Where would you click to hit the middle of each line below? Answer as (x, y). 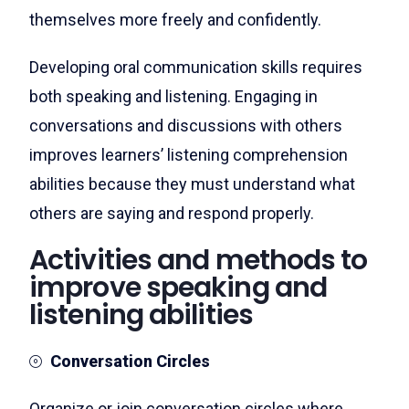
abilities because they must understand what (192, 184)
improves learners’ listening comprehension (189, 155)
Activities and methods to (199, 260)
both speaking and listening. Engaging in (173, 96)
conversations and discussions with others (186, 126)
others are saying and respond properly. (172, 213)
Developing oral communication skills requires (196, 67)
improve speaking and (178, 288)
